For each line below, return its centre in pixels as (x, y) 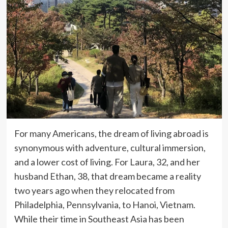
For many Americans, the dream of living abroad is (111, 133)
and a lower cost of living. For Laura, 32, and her (107, 162)
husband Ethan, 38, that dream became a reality (107, 176)
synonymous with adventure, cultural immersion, (110, 147)
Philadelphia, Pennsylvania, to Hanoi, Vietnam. (105, 204)
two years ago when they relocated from (94, 190)
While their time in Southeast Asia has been (99, 219)
